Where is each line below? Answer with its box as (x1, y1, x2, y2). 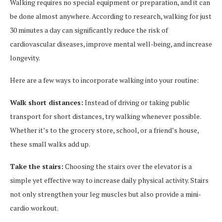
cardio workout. (10, 203, 58, 213)
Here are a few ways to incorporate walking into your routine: (10, 75, 199, 85)
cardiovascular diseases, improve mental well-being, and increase (10, 39, 212, 49)
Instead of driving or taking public (83, 98, 190, 107)
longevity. (10, 53, 40, 62)
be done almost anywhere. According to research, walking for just (10, 11, 212, 21)
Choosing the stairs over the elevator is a (63, 162, 192, 171)
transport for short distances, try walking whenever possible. (10, 111, 201, 121)
